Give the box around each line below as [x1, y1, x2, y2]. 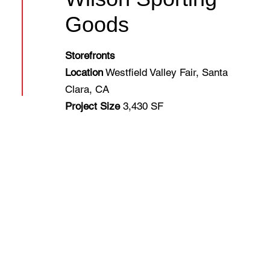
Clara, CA [65, 83, 109, 95]
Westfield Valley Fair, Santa [103, 66, 228, 78]
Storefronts [65, 49, 115, 61]
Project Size [65, 100, 120, 112]
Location [65, 66, 103, 78]
